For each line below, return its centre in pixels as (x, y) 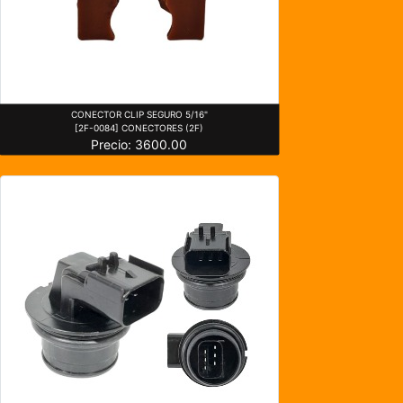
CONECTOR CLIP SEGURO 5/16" (139, 114)
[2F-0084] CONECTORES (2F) (139, 127)
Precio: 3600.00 (139, 144)
